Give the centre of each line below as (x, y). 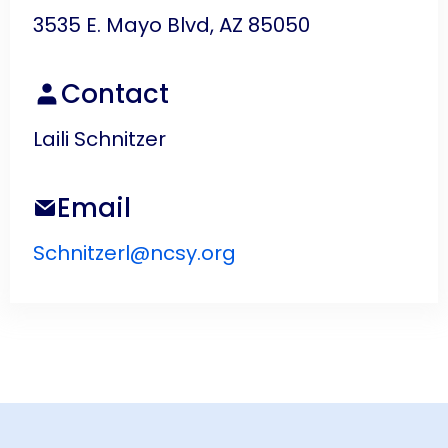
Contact (115, 94)
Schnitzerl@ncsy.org (134, 253)
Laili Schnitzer (99, 139)
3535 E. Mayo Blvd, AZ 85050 (171, 25)
